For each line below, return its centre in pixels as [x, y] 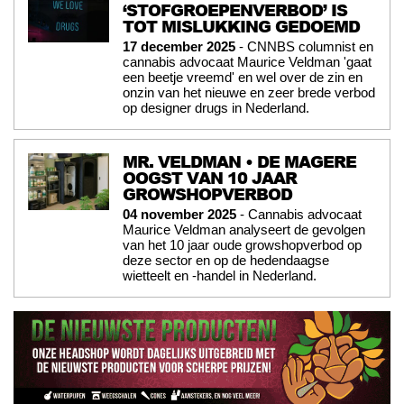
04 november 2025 [179, 215]
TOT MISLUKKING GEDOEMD [241, 27]
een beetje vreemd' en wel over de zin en [243, 78]
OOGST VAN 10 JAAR [210, 178]
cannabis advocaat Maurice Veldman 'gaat [247, 62]
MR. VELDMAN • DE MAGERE [239, 162]
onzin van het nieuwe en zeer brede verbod [249, 93]
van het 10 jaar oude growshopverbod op [242, 245]
